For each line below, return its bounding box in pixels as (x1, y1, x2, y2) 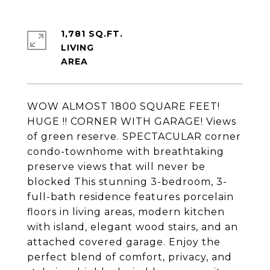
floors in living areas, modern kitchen (27, 206, 225, 218)
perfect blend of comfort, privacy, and (27, 251, 232, 263)
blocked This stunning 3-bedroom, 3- (27, 176, 227, 187)
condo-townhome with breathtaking (27, 146, 224, 157)
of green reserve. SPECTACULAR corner (27, 131, 241, 142)
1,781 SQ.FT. (61, 28, 123, 39)
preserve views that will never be (27, 161, 206, 172)
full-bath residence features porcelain (27, 191, 234, 202)
